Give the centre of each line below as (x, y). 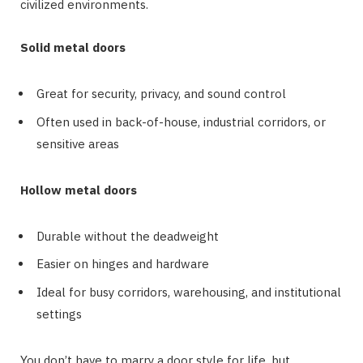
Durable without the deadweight (128, 236)
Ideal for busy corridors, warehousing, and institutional (189, 292)
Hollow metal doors (79, 190)
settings (59, 314)
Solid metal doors (73, 48)
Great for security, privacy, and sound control (161, 94)
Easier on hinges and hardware (123, 264)
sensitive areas (78, 143)
